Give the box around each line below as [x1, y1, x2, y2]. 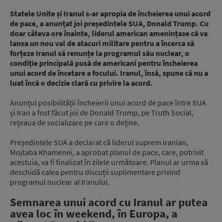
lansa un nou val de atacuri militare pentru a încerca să [10, 38, 194, 49]
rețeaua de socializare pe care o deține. [10, 117, 139, 128]
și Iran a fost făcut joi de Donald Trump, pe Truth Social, [10, 108, 193, 118]
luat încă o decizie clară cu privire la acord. [10, 78, 153, 88]
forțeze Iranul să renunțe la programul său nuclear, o [10, 48, 189, 58]
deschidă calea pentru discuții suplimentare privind [10, 167, 180, 177]
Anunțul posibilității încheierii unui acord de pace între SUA [10, 98, 206, 108]
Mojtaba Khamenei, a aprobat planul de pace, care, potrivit [10, 147, 204, 158]
